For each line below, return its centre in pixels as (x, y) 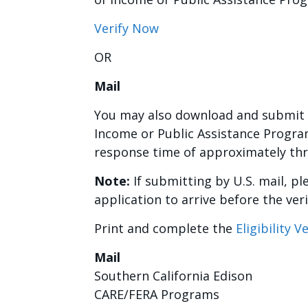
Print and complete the (165, 228)
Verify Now (126, 28)
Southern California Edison (173, 276)
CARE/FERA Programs (157, 294)
